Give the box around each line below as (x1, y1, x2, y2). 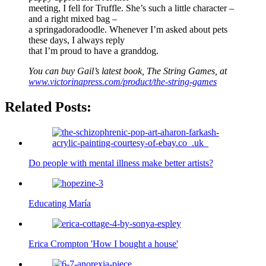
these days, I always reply (28, 35, 125, 46)
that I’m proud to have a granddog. (28, 46, 159, 56)
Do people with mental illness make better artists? (28, 158, 213, 169)
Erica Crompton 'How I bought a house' (28, 239, 178, 249)
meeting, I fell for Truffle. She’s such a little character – (28, 3, 234, 14)
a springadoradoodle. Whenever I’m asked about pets (28, 24, 227, 35)
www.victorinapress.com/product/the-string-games (28, 77, 217, 87)
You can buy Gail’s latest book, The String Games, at (28, 66, 227, 77)
